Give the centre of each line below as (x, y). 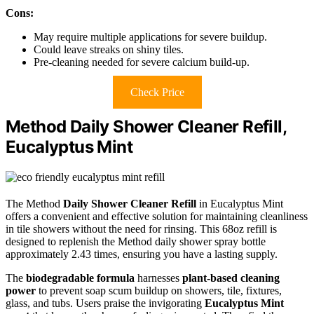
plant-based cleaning (231, 278)
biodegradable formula (80, 278)
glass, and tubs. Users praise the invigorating (105, 303)
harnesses (158, 278)
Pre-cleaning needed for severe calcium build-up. (142, 62)
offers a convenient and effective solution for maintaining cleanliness (157, 216)
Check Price (157, 92)
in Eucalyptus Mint (240, 203)
